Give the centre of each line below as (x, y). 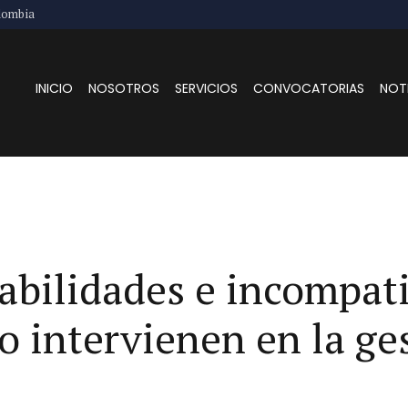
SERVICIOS (207, 88)
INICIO (55, 88)
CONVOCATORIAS (309, 88)
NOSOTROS (124, 88)
